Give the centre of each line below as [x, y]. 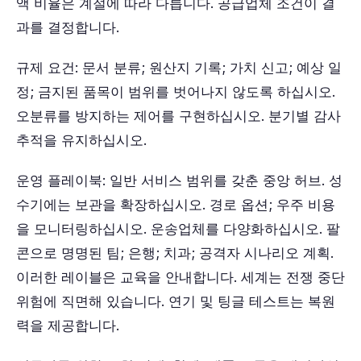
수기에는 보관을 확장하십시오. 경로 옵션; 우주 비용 [176, 205]
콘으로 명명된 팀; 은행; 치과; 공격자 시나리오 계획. [175, 253]
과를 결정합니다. [68, 27]
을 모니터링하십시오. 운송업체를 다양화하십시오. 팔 [178, 229]
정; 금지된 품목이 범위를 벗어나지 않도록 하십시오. [176, 92]
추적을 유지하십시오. [81, 140]
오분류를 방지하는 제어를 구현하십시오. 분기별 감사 [178, 116]
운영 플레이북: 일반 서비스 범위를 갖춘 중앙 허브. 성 [179, 180]
